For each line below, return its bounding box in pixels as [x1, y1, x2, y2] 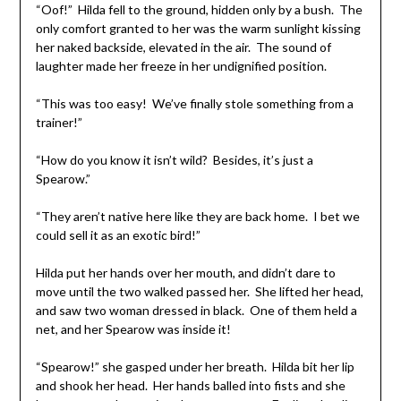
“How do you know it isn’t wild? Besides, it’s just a [35, 151, 313, 167]
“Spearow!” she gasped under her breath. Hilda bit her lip [35, 358, 354, 374]
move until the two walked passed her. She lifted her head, [35, 283, 363, 299]
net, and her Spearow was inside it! [35, 320, 231, 337]
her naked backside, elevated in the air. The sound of [35, 38, 331, 55]
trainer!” [35, 114, 82, 130]
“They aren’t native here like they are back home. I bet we [35, 208, 360, 224]
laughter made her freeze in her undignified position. [35, 57, 327, 73]
